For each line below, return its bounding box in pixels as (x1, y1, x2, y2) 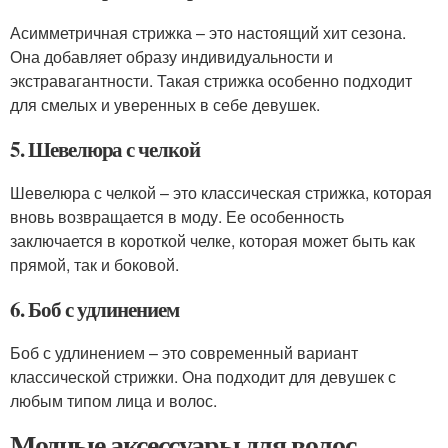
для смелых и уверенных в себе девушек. (10, 93, 320, 116)
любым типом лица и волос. (10, 389, 217, 412)
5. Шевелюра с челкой (10, 134, 200, 164)
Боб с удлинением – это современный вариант (10, 341, 358, 364)
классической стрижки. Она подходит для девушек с (10, 365, 396, 388)
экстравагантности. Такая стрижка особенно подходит (10, 69, 412, 92)
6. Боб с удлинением (10, 294, 180, 324)
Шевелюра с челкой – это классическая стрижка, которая (10, 181, 432, 204)
